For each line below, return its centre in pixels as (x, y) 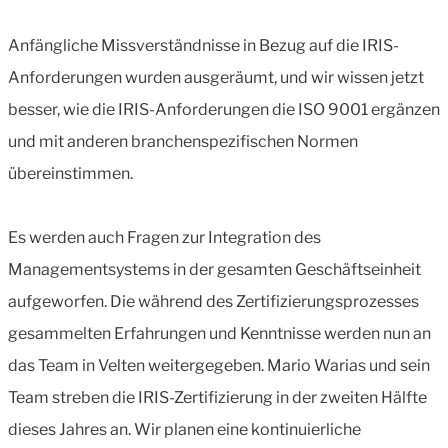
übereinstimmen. (70, 173)
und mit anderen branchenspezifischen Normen (183, 141)
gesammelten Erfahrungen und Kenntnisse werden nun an (219, 333)
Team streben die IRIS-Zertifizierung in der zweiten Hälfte (217, 397)
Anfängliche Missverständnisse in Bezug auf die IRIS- (203, 45)
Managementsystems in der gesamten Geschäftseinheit (214, 269)
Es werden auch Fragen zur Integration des (164, 237)
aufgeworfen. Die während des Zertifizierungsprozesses (213, 301)
